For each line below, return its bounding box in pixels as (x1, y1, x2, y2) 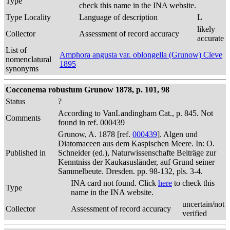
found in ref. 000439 (58, 118, 125, 127)
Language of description (79, 13, 158, 22)
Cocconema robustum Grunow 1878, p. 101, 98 (6, 85, 169, 94)
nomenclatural (6, 55, 51, 64)
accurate (197, 34, 224, 43)
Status (6, 97, 25, 106)
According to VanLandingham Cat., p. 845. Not (58, 109, 213, 118)
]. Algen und (157, 130, 198, 139)
